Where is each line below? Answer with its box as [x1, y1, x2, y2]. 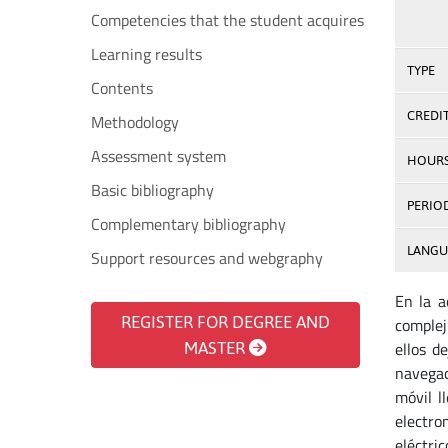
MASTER [184, 338, 250, 358]
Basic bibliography [91, 178, 214, 202]
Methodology [91, 110, 179, 134]
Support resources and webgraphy [91, 246, 323, 270]
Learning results [91, 42, 202, 66]
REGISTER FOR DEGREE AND [120, 312, 330, 332]
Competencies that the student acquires [91, 8, 364, 32]
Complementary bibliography [91, 212, 286, 236]
